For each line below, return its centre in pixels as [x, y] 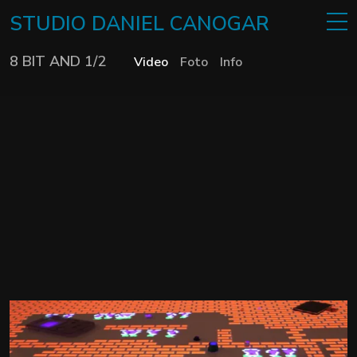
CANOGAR [220, 24]
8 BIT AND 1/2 [58, 61]
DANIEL [131, 24]
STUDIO [51, 24]
